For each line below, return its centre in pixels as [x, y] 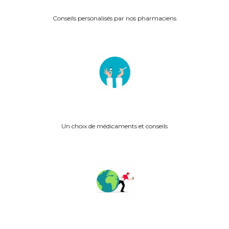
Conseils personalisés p [85, 18]
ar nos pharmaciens [147, 18]
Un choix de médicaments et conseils [114, 126]
